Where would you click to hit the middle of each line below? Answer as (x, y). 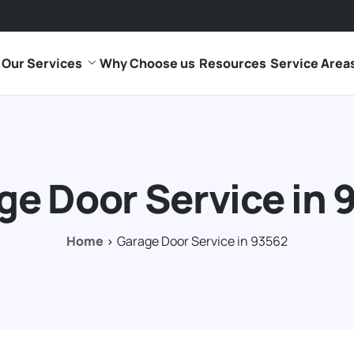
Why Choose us (147, 63)
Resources (232, 63)
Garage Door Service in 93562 (202, 241)
